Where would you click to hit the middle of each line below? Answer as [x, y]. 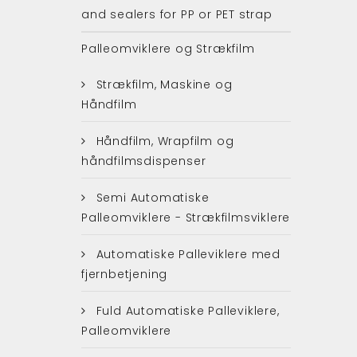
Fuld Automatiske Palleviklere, [186, 310]
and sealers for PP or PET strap [177, 14]
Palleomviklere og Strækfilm [168, 48]
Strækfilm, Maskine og [162, 84]
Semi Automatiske [151, 197]
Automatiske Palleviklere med [186, 254]
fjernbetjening [125, 274]
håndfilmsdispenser [144, 161]
